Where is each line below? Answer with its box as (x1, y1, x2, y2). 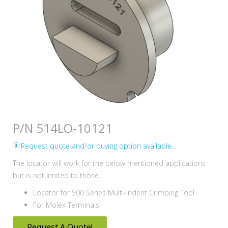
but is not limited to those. (13, 170, 100, 180)
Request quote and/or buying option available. (21, 140, 173, 151)
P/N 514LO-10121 (13, 119, 112, 136)
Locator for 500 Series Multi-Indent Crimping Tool (33, 187, 194, 197)
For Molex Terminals (33, 199, 99, 210)
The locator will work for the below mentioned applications (13, 158, 206, 168)
